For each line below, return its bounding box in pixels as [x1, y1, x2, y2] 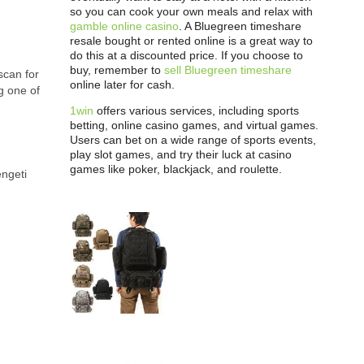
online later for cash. [70, 78, 175, 91]
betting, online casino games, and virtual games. [70, 119, 318, 132]
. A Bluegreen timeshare [179, 19, 301, 32]
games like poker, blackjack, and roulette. [70, 162, 282, 175]
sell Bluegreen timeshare [164, 63, 292, 76]
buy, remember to [70, 63, 164, 76]
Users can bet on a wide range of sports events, [70, 133, 316, 146]
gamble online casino [70, 19, 179, 32]
